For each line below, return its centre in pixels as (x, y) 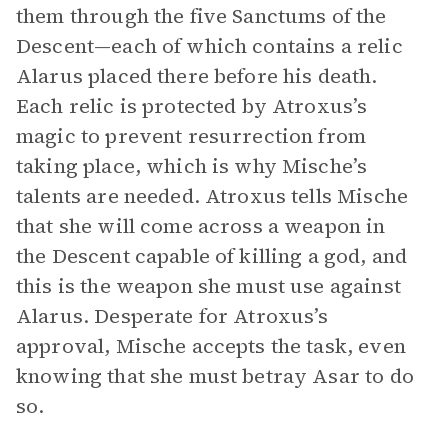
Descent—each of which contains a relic (209, 46)
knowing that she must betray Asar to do (215, 376)
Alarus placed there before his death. (197, 76)
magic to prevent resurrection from (191, 136)
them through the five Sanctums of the (201, 16)
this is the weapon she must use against (208, 286)
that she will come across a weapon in (201, 226)
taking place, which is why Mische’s (192, 166)
